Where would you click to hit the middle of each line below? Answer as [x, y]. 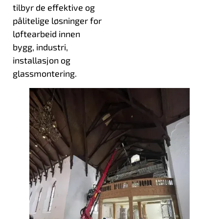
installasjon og [41, 60]
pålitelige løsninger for [57, 21]
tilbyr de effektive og [54, 8]
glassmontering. [44, 74]
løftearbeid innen [46, 34]
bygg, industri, [40, 47]
